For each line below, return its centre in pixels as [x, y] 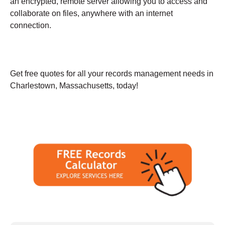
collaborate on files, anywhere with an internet [91, 13]
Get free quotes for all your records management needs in [112, 73]
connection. [31, 25]
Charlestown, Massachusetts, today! [74, 85]
